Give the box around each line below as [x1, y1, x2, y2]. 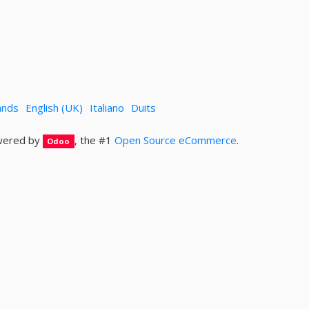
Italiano [89, 100, 124, 114]
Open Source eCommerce [114, 133, 237, 147]
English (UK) [25, 100, 83, 114]
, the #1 [74, 133, 114, 147]
